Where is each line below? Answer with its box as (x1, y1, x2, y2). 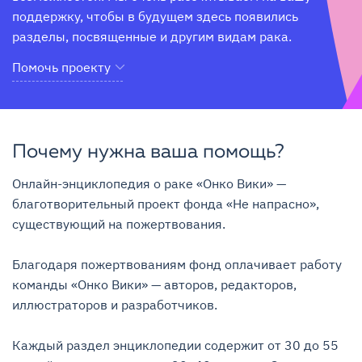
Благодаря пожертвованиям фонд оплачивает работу (12, 256, 342, 272)
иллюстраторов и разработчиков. (12, 297, 217, 313)
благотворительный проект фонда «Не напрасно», (12, 196, 319, 212)
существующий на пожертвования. (12, 216, 225, 232)
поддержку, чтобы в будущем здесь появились (12, 8, 298, 24)
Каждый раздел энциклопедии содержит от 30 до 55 (12, 337, 339, 353)
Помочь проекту (12, 59, 111, 75)
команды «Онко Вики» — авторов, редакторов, (12, 276, 297, 293)
